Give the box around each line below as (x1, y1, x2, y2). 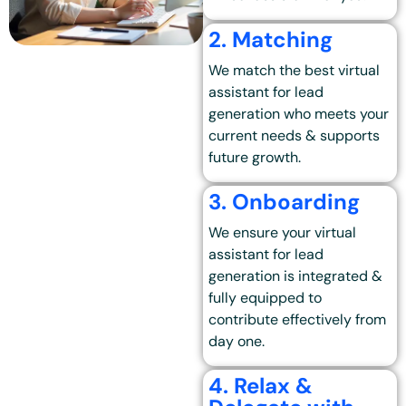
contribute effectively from (208, 310, 387, 330)
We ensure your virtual (208, 223, 357, 243)
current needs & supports (208, 126, 381, 146)
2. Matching (208, 25, 333, 54)
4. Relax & (208, 372, 314, 401)
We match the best (208, 61, 339, 81)
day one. (208, 332, 266, 352)
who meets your (284, 104, 390, 124)
